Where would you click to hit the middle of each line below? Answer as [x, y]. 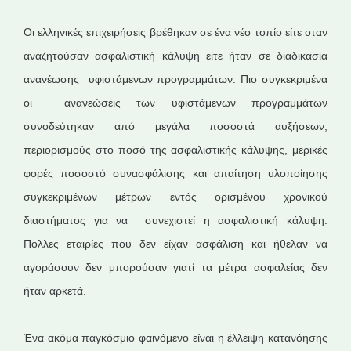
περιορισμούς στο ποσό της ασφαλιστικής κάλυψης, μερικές [175, 150]
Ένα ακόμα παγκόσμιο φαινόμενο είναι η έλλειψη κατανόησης [175, 338]
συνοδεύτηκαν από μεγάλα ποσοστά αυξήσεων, [175, 126]
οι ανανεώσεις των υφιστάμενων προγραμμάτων [175, 103]
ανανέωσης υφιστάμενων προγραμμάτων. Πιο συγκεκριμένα [175, 79]
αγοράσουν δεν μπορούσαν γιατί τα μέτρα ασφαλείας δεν [175, 267]
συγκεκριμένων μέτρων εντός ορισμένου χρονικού [175, 197]
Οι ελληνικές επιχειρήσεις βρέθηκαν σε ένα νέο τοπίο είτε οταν [175, 32]
